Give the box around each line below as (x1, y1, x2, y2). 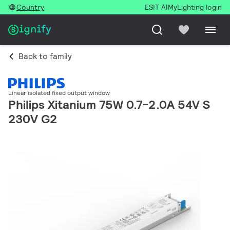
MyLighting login (168, 3, 222, 12)
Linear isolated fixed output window (8, 89, 110, 97)
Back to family (18, 51, 72, 62)
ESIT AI (145, 3, 168, 12)
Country (16, 3, 44, 12)
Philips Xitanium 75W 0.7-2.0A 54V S (8, 97, 210, 113)
